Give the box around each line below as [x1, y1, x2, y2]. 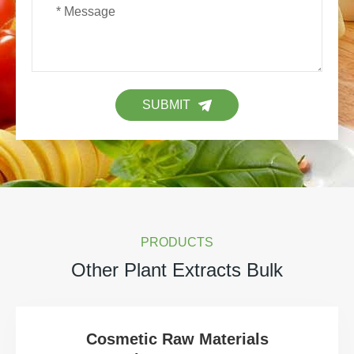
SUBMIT [142, 98, 190, 112]
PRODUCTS [141, 235, 213, 250]
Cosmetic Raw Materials [85, 330, 269, 348]
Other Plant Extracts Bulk [71, 259, 283, 281]
